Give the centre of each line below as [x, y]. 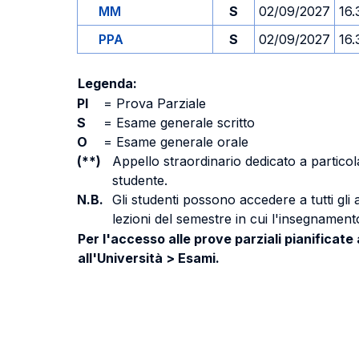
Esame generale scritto [184, 123]
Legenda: [107, 83]
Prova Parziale [159, 103]
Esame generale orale [180, 142]
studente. [140, 180]
